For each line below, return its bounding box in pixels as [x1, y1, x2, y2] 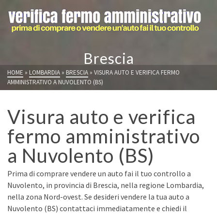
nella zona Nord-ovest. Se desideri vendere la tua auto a [7, 192, 189, 201]
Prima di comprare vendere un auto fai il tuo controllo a [7, 169, 191, 178]
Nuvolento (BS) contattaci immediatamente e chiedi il [7, 203, 187, 213]
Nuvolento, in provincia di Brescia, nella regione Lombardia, [7, 180, 204, 190]
